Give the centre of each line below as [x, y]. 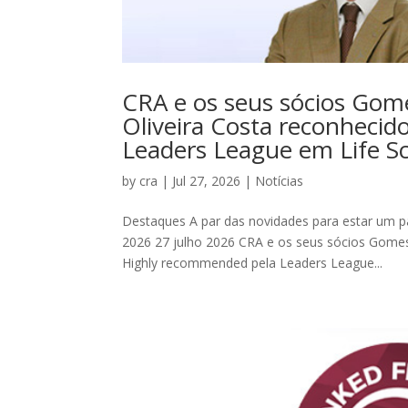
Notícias [280, 181]
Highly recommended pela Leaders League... [253, 263]
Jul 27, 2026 [207, 181]
